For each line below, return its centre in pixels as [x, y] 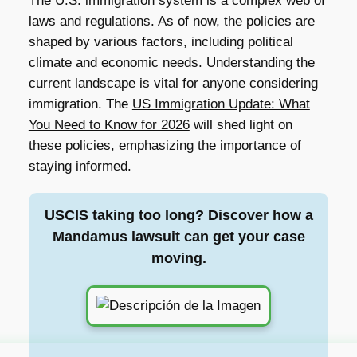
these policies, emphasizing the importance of [165, 146]
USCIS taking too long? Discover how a [178, 216]
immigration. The [80, 104]
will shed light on [241, 125]
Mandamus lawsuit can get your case [178, 237]
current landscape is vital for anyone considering [173, 84]
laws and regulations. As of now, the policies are [171, 22]
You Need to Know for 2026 [109, 125]
